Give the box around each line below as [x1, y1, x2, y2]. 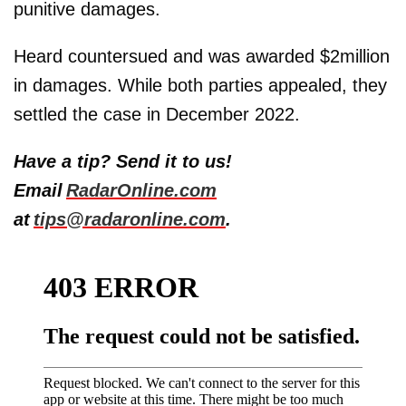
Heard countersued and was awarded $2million [14, 45, 390, 66]
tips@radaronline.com [34, 208, 226, 229]
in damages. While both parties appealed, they [14, 74, 387, 95]
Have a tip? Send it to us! [14, 150, 232, 171]
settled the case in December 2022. [14, 103, 300, 124]
